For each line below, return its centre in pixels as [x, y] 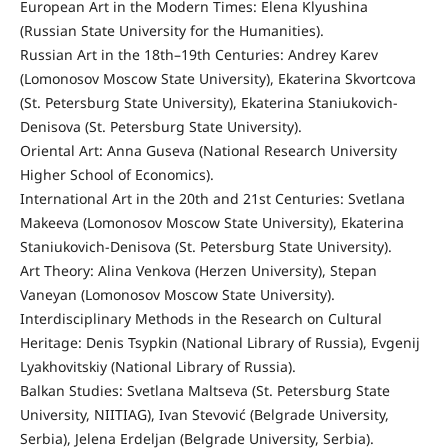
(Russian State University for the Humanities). [171, 31]
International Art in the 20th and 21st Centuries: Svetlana [212, 199]
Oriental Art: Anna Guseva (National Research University [208, 151]
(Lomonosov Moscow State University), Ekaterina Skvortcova [217, 79]
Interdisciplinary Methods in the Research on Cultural [200, 319]
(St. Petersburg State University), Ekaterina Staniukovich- [208, 103]
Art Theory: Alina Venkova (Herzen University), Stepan [198, 271]
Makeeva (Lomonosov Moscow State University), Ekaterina [211, 223]
